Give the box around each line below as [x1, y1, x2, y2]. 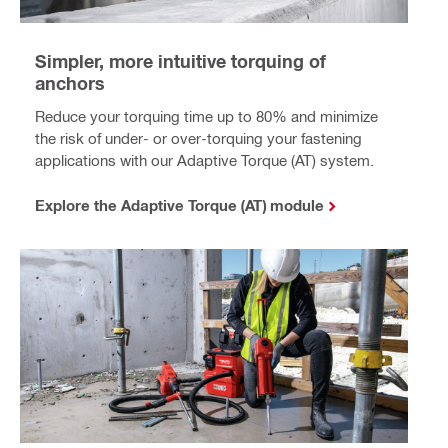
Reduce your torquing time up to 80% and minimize [35, 107, 378, 126]
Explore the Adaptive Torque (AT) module [35, 196, 324, 215]
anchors [35, 72, 105, 95]
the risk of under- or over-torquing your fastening [35, 129, 362, 148]
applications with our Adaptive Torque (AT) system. [35, 151, 374, 170]
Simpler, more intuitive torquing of [35, 50, 326, 73]
